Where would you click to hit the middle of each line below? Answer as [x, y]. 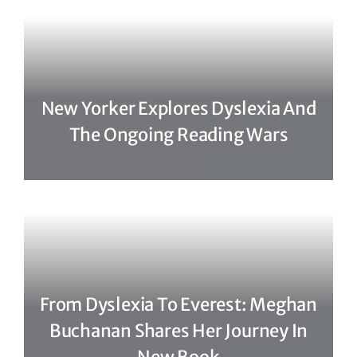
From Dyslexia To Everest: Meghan [178, 304]
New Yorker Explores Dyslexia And [178, 109]
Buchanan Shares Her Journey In [178, 331]
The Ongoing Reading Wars [178, 135]
